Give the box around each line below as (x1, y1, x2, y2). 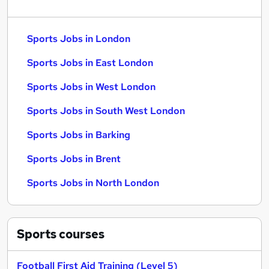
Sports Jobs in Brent (27, 153, 121, 165)
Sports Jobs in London (27, 32, 130, 45)
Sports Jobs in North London (27, 177, 159, 189)
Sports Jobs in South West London (27, 104, 185, 117)
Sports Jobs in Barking (27, 128, 130, 141)
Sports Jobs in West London (27, 80, 156, 93)
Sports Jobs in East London (27, 56, 153, 69)
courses (56, 226, 104, 242)
